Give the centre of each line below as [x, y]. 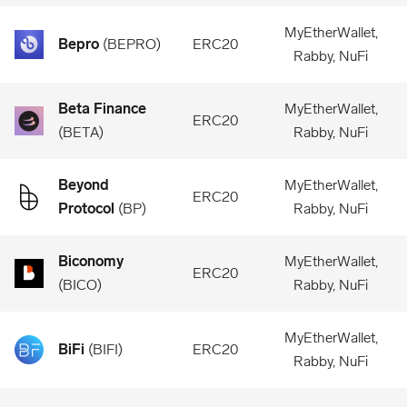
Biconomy [91, 261]
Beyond [84, 185]
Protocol [86, 208]
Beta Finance [102, 109]
